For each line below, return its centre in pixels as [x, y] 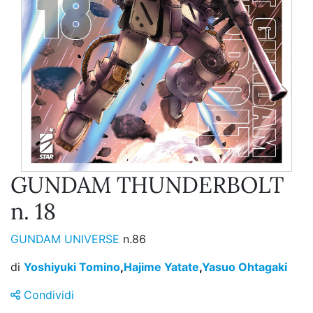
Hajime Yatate [161, 267]
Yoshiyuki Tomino [72, 267]
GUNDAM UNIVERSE [67, 239]
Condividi [47, 295]
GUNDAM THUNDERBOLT [147, 185]
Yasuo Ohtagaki [245, 267]
